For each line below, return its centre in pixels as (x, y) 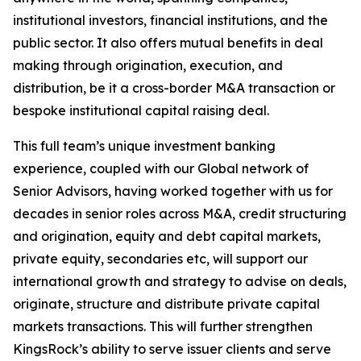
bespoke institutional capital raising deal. (141, 110)
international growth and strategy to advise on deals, (180, 281)
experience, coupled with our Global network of (161, 168)
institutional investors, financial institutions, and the (170, 20)
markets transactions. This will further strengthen (163, 326)
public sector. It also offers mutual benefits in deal (168, 43)
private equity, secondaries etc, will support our (160, 259)
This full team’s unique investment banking (144, 146)
